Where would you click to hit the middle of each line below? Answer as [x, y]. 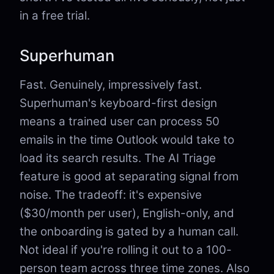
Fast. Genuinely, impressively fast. [111, 85]
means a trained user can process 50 [120, 121]
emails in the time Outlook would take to [127, 140]
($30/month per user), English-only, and [127, 213]
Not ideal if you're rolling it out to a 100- [126, 250]
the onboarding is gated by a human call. [129, 231]
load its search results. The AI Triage [118, 158]
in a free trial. [55, 16]
